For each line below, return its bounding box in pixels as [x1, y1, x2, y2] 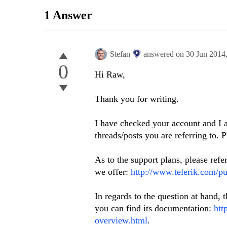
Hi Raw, [95, 69, 125, 80]
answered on [143, 50, 186, 59]
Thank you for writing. [95, 94, 179, 104]
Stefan [110, 50, 130, 59]
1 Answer [44, 9, 92, 22]
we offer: [95, 167, 131, 177]
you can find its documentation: [95, 203, 214, 214]
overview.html [95, 215, 147, 226]
